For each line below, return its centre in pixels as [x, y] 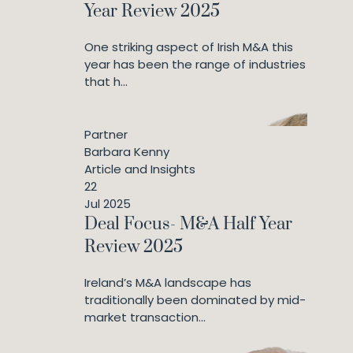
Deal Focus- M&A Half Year [188, 224]
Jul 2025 [108, 204]
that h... [106, 82]
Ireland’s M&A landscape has [168, 282]
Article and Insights [140, 169]
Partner [106, 134]
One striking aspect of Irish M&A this [189, 47]
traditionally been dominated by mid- [195, 300]
